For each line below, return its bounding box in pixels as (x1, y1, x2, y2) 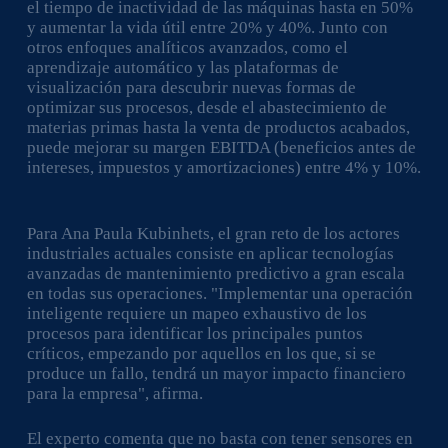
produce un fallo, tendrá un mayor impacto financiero (26, 363, 406, 383)
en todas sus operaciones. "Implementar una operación (26, 283, 413, 303)
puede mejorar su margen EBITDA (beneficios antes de (26, 138, 416, 157)
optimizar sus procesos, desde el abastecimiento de (26, 98, 387, 117)
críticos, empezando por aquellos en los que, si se (26, 343, 376, 363)
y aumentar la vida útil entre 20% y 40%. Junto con (26, 18, 388, 37)
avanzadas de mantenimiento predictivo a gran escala (26, 263, 405, 283)
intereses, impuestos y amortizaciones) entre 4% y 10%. (26, 158, 421, 177)
